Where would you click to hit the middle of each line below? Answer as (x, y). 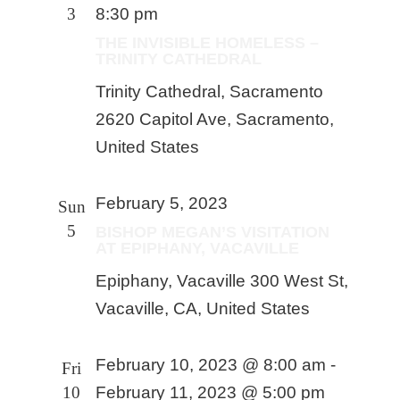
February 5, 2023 (162, 203)
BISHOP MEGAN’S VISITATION (213, 232)
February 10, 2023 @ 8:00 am (211, 365)
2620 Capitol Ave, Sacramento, (215, 119)
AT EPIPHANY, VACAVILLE (198, 248)
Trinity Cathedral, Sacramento (210, 92)
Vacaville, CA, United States (203, 308)
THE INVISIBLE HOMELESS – (208, 43)
